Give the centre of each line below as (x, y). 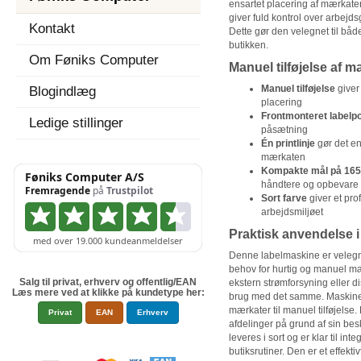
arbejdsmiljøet (292, 212)
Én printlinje (288, 143)
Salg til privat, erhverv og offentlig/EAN (108, 282)
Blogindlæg (62, 91)
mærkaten (283, 157)
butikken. (248, 45)
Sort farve (284, 198)
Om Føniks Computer (94, 60)
